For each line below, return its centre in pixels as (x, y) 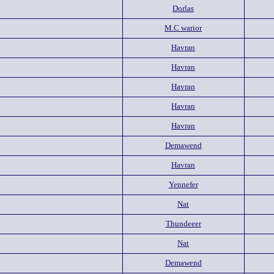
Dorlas (183, 8)
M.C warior (183, 28)
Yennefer (183, 184)
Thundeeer (183, 224)
